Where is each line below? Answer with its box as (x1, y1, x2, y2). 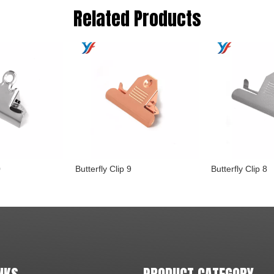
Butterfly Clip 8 (211, 164, 267, 174)
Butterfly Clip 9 (75, 164, 131, 174)
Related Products (73, 5, 201, 32)
